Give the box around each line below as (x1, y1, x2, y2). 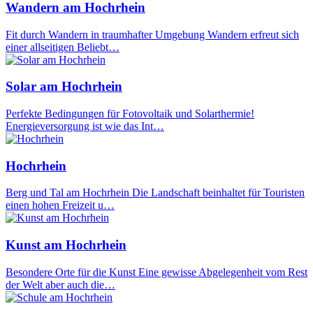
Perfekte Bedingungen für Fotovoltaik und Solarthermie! (6, 107, 254, 119)
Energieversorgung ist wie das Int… (6, 119, 164, 132)
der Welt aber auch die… (6, 278, 115, 291)
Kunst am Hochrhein (6, 238, 126, 253)
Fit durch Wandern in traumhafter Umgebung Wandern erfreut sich (6, 28, 299, 41)
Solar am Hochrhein (6, 79, 122, 94)
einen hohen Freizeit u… (6, 199, 115, 212)
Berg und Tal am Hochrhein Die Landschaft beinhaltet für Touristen (6, 187, 305, 199)
